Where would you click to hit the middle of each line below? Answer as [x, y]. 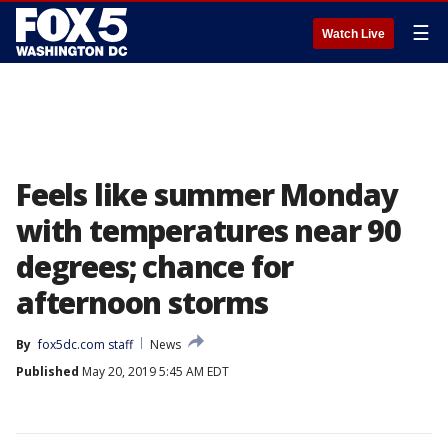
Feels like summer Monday [207, 194]
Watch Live [353, 34]
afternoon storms [142, 302]
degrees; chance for [155, 266]
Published [47, 371]
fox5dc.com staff [85, 344]
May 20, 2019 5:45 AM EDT [154, 371]
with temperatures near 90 [208, 230]
